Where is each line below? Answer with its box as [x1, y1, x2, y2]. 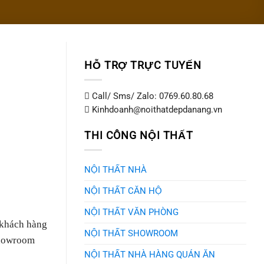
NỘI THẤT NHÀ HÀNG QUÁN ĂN [84, 249, 215, 260]
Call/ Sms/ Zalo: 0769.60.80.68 [90, 90, 213, 101]
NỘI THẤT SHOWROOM [84, 227, 178, 239]
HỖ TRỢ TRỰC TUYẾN [84, 59, 202, 71]
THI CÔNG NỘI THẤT [84, 129, 194, 141]
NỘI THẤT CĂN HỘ [84, 185, 162, 196]
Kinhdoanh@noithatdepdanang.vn [92, 104, 222, 115]
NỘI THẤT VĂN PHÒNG [84, 206, 179, 217]
